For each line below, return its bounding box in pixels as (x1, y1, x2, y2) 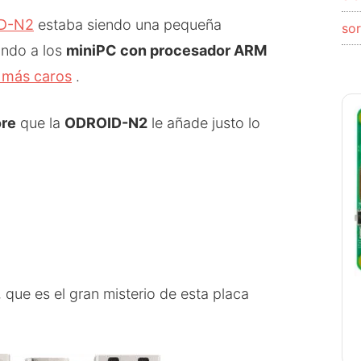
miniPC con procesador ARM (66, 41, 267, 59)
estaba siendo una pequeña (34, 15, 222, 33)
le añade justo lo (147, 114, 260, 131)
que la (16, 114, 64, 131)
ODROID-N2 (64, 114, 147, 131)
